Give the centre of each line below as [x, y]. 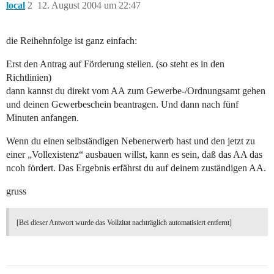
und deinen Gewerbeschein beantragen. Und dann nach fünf [122, 105]
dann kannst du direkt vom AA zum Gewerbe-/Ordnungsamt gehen [136, 91]
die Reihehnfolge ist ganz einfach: [72, 41]
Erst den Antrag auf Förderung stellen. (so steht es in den [115, 64]
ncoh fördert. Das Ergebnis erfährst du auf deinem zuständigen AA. [136, 168]
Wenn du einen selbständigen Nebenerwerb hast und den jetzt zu [131, 141]
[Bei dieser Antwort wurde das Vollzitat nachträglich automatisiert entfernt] [124, 223]
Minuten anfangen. [43, 118]
